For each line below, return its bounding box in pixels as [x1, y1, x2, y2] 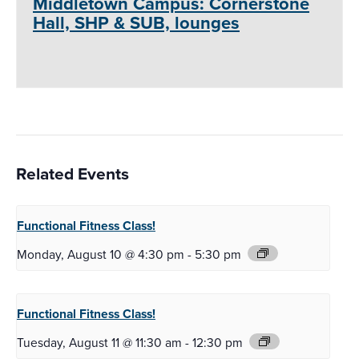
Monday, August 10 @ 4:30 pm [17, 245, 184, 264]
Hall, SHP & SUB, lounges [33, 10, 240, 37]
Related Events [16, 161, 129, 187]
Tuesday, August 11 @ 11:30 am [17, 333, 182, 353]
